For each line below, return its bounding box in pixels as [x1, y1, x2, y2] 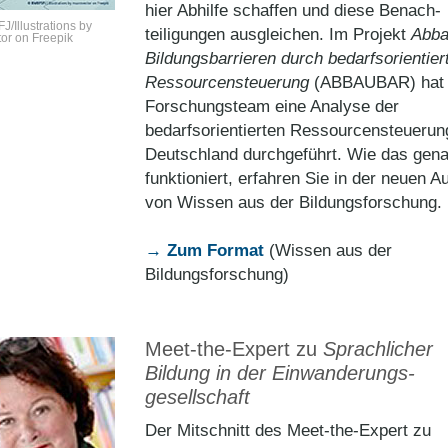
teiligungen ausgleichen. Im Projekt [145, 25, 411, 44]
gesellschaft [145, 386, 250, 408]
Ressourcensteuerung [145, 73, 309, 92]
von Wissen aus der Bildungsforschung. [145, 193, 442, 212]
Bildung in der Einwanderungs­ [145, 362, 415, 384]
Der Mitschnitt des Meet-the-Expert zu [145, 421, 431, 440]
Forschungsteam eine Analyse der [145, 97, 399, 116]
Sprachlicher [323, 338, 433, 360]
